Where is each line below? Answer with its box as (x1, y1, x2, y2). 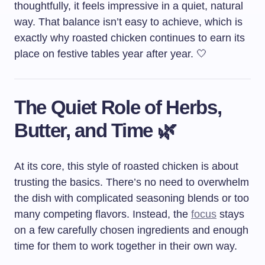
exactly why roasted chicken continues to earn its (14, 32, 245, 44)
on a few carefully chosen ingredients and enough (14, 224, 248, 237)
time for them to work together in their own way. (14, 240, 237, 253)
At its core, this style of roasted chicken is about (14, 160, 238, 173)
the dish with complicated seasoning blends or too (14, 192, 249, 205)
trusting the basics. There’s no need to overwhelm (14, 176, 249, 189)
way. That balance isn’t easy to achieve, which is (14, 16, 243, 28)
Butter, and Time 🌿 (14, 119, 176, 142)
